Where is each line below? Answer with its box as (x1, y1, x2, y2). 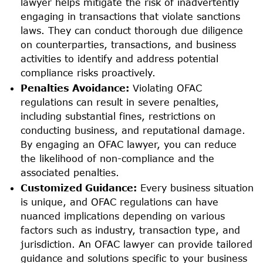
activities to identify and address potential (21, 52, 218, 64)
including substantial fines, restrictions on (21, 110, 215, 122)
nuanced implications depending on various (21, 210, 225, 221)
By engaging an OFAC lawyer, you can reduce (21, 138, 237, 150)
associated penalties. (21, 166, 119, 178)
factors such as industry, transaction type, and (21, 224, 240, 235)
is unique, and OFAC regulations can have (21, 195, 218, 207)
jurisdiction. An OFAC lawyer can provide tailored (21, 238, 252, 249)
